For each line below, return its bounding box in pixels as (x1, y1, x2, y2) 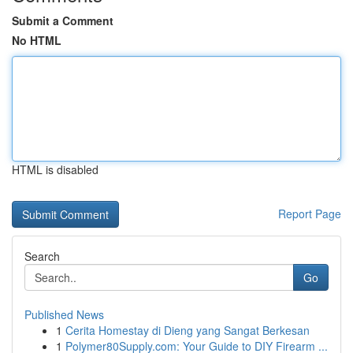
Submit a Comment (12, 13, 113, 28)
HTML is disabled (12, 162, 98, 177)
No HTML (12, 32, 61, 48)
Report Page (278, 206, 341, 221)
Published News (24, 307, 104, 322)
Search (24, 248, 60, 264)
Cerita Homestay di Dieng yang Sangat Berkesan (65, 322, 310, 338)
